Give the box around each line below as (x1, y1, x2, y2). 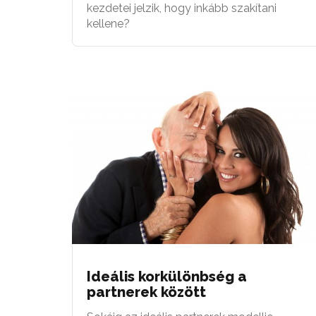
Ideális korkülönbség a (87, 267, 247, 285)
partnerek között (87, 283, 206, 300)
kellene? (87, 16, 130, 30)
